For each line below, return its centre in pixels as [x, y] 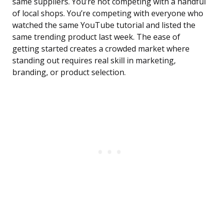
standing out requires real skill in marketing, [94, 61]
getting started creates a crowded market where [101, 49]
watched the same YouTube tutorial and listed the [104, 25]
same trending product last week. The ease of [96, 37]
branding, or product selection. [69, 72]
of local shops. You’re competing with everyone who [108, 14]
